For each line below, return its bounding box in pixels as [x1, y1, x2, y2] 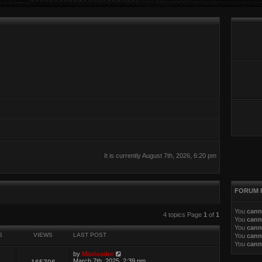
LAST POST [73, 232, 107, 239]
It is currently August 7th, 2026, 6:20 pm [104, 152, 216, 159]
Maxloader [82, 250, 114, 258]
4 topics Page [163, 211, 204, 218]
